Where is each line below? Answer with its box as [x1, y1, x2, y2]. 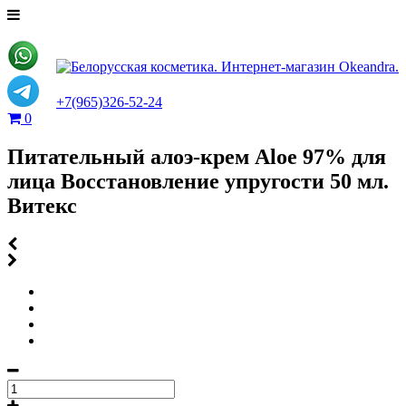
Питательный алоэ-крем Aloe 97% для [7, 144, 386, 169]
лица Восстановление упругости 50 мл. [7, 169, 389, 193]
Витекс [7, 193, 77, 217]
